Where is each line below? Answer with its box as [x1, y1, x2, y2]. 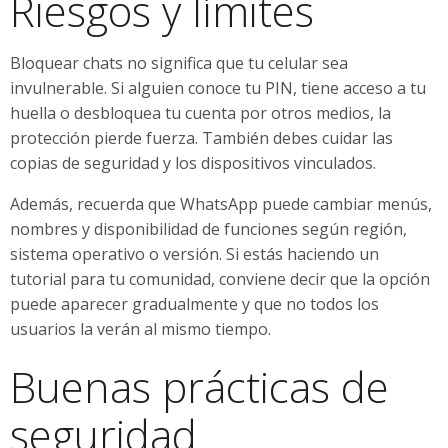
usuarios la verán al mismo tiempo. [10, 317, 271, 340]
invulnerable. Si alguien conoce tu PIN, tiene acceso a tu [10, 76, 426, 99]
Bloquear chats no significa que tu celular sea [10, 51, 348, 74]
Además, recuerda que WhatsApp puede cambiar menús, [10, 192, 432, 215]
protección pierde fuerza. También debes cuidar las [10, 126, 393, 149]
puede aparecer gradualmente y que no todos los [10, 292, 379, 315]
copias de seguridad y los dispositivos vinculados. [10, 151, 376, 174]
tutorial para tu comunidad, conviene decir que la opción [10, 267, 430, 290]
